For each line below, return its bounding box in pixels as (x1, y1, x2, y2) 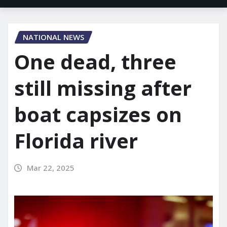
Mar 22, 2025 (26, 163, 74, 173)
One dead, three (14, 48, 176, 75)
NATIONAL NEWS (23, 32, 84, 43)
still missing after (14, 74, 192, 102)
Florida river (14, 127, 138, 155)
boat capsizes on (14, 100, 182, 128)
